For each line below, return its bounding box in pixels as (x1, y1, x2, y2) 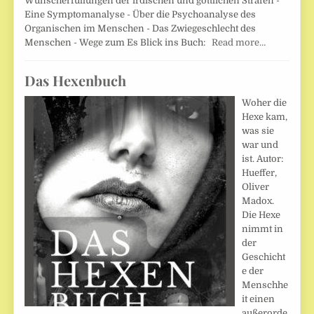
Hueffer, (242, 167, 278, 178)
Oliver (242, 181, 270, 192)
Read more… (212, 36, 266, 48)
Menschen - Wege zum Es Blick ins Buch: (25, 36, 212, 48)
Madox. (242, 195, 275, 206)
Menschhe (242, 279, 289, 290)
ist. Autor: (242, 153, 284, 164)
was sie (242, 125, 275, 136)
